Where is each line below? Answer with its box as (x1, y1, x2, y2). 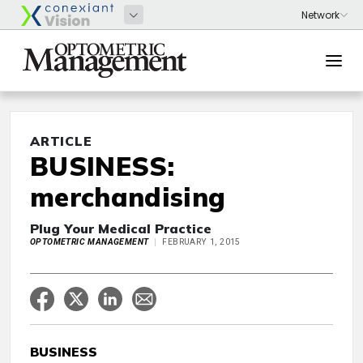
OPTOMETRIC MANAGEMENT (30, 237, 149, 247)
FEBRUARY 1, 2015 (162, 237, 241, 247)
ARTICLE (30, 133, 92, 149)
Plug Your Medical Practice (30, 220, 211, 237)
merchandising (30, 181, 226, 213)
